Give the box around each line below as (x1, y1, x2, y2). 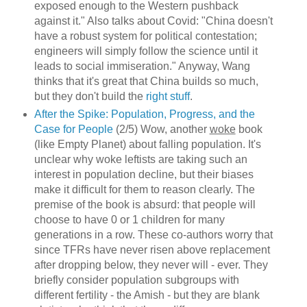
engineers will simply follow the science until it (34, 45, 258, 58)
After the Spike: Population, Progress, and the (34, 108, 255, 121)
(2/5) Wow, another (112, 123, 210, 136)
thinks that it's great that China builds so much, (34, 75, 258, 88)
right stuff (145, 90, 190, 103)
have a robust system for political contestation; (34, 30, 257, 42)
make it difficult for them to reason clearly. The (34, 184, 255, 196)
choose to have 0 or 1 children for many (34, 214, 225, 226)
